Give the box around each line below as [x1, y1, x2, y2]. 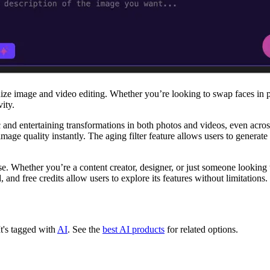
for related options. [165, 224, 238, 234]
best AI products [102, 224, 165, 234]
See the [70, 224, 102, 234]
